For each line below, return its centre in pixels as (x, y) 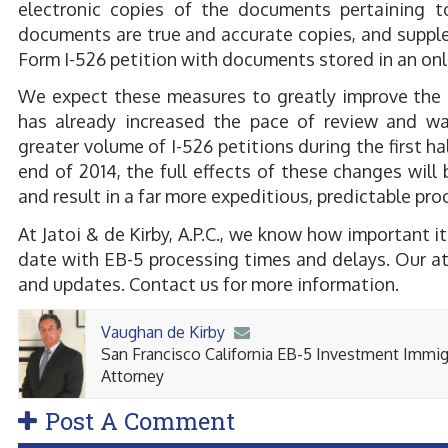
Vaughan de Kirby (163, 332)
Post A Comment (140, 421)
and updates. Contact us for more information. (210, 283)
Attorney (132, 376)
